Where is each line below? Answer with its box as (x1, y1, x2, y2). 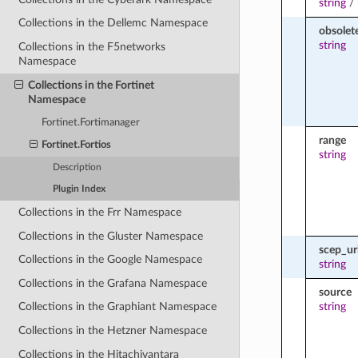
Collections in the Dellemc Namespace (18, 17, 209, 30)
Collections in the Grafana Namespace (18, 276, 208, 289)
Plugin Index (53, 185, 106, 194)
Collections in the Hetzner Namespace (18, 324, 208, 337)
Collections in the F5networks (18, 40, 166, 53)
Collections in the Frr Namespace (18, 205, 182, 218)
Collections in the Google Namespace (18, 253, 203, 266)
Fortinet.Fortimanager (42, 117, 141, 128)
